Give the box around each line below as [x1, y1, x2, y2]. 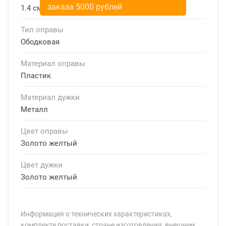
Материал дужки [21, 92, 80, 102]
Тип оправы [21, 25, 64, 34]
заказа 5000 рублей [47, 2, 122, 12]
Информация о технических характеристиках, [21, 209, 172, 218]
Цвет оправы [21, 126, 68, 136]
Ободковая [21, 37, 60, 46]
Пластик [21, 71, 51, 80]
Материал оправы [21, 59, 85, 68]
